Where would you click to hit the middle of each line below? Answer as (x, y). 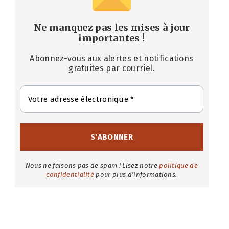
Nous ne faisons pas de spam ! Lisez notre (92, 166)
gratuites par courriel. (112, 68)
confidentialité (70, 175)
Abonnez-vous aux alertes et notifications (112, 59)
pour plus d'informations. (136, 175)
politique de (179, 166)
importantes (109, 38)
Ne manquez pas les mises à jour (111, 28)
